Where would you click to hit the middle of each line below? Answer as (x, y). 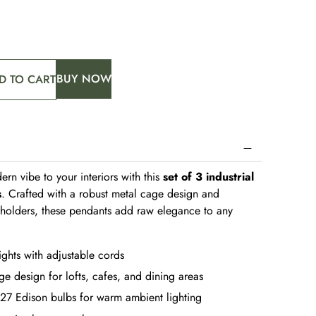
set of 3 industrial (209, 177)
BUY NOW (84, 79)
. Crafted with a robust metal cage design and (111, 194)
